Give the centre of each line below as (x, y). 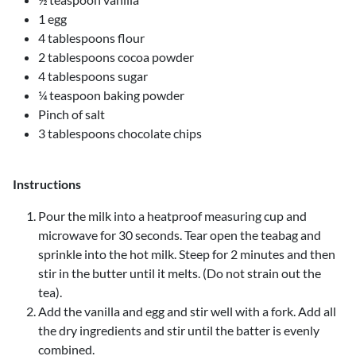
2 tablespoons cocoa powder (116, 57)
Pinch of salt (72, 114)
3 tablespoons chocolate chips (120, 133)
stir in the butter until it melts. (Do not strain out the (180, 273)
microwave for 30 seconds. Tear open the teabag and (180, 235)
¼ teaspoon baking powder (112, 95)
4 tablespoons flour (91, 38)
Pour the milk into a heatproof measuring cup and (172, 216)
